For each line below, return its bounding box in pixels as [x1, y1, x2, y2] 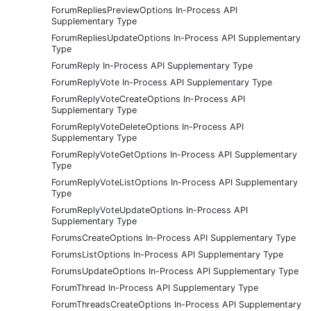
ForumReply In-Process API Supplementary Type [51, 60, 253, 71]
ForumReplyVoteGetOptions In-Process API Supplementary [51, 149, 297, 160]
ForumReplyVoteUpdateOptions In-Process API [51, 204, 248, 215]
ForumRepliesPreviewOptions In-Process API [51, 4, 237, 15]
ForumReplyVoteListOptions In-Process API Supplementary [51, 176, 298, 187]
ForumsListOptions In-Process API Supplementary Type [51, 249, 283, 260]
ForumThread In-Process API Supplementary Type [51, 282, 258, 293]
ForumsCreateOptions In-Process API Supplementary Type [51, 232, 296, 243]
